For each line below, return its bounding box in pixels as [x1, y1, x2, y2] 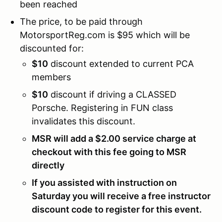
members [32, 71, 71, 82]
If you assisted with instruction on [32, 177, 177, 188]
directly [32, 160, 64, 170]
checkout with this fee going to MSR [32, 146, 186, 157]
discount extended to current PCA [48, 58, 194, 69]
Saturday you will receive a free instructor [32, 190, 211, 201]
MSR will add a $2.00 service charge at [32, 133, 196, 144]
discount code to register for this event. [32, 204, 202, 215]
